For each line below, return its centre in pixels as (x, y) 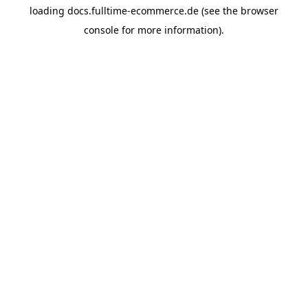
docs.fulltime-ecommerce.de (133, 11)
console (101, 30)
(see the (218, 11)
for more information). (172, 30)
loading (48, 11)
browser (260, 11)
